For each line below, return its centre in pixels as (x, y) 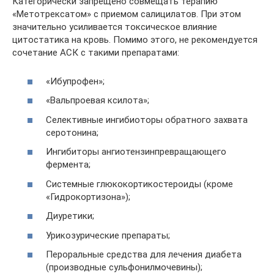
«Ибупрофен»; (75, 81)
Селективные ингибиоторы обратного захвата (147, 120)
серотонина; (72, 132)
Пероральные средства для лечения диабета (144, 255)
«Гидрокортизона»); (88, 197)
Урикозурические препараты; (108, 235)
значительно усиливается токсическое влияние (115, 27)
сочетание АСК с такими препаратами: (96, 53)
